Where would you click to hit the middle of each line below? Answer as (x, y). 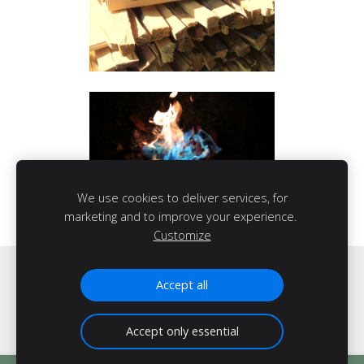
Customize (182, 235)
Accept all (182, 285)
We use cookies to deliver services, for (182, 198)
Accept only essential (182, 331)
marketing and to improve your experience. (182, 217)
